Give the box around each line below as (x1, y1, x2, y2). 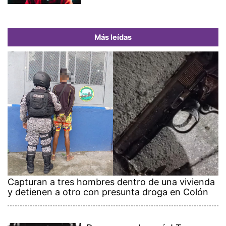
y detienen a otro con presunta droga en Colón (8, 187, 208, 198)
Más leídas (94, 33, 132, 42)
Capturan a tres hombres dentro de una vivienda (8, 177, 215, 188)
